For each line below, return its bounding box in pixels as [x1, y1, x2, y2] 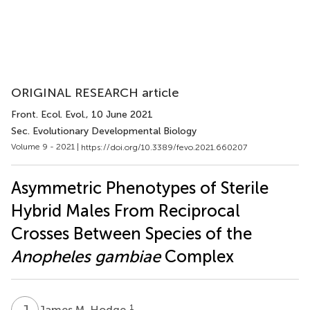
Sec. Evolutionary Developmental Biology [11, 125, 197, 137]
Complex [161, 246, 234, 266]
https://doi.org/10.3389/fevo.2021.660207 [81, 142, 247, 152]
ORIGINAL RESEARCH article [11, 85, 179, 100]
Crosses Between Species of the [11, 223, 252, 244]
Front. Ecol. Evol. [11, 109, 86, 120]
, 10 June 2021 [86, 109, 153, 120]
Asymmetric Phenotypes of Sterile [11, 177, 268, 198]
